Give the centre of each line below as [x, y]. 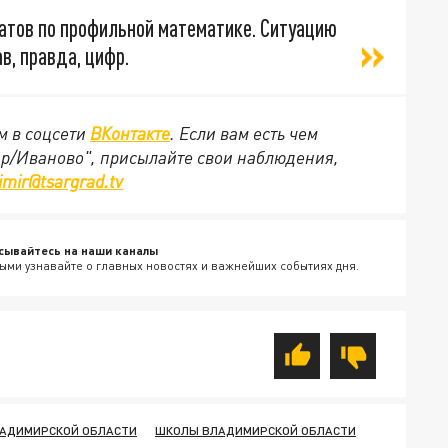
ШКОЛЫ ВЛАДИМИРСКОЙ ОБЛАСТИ [255, 430]
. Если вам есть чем [244, 133]
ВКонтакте [130, 133]
